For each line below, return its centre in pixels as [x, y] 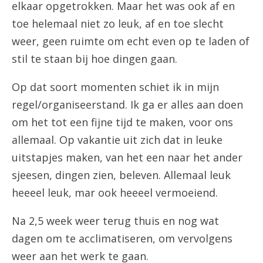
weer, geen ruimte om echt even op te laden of [131, 41]
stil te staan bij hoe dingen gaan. [95, 59]
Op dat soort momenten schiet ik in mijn [115, 87]
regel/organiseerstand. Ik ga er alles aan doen [127, 104]
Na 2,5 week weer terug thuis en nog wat [115, 221]
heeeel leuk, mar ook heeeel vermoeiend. [115, 193]
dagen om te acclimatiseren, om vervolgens [122, 238]
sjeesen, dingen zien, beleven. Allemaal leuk [121, 175]
